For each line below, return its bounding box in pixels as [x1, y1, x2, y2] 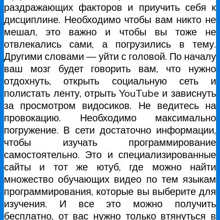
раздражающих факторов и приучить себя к [4, 1, 216, 14]
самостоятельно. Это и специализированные [4, 148, 216, 161]
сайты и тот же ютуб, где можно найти [4, 161, 216, 173]
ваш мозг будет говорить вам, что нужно [4, 62, 216, 75]
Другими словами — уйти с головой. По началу [4, 50, 216, 63]
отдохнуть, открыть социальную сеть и [4, 75, 216, 87]
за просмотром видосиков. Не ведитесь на [4, 99, 216, 112]
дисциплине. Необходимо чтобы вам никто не [4, 13, 216, 26]
